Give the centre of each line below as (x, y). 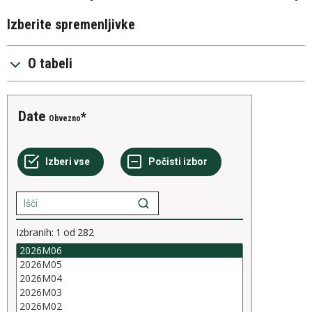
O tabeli (50, 63)
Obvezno (65, 118)
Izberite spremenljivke (71, 24)
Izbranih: (35, 232)
